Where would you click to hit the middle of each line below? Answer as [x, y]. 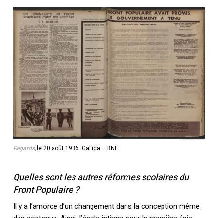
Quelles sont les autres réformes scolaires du [101, 178]
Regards [24, 149]
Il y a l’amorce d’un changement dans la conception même [106, 207]
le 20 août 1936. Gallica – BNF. [78, 149]
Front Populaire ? [46, 190]
